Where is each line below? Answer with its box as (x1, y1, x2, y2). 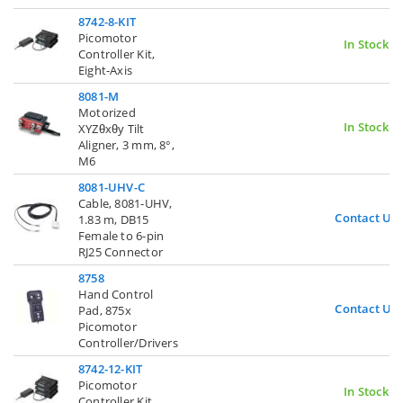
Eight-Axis (78, 61, 133, 78)
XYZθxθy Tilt (78, 120, 145, 137)
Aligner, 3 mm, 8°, (78, 136, 175, 153)
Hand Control (78, 285, 154, 302)
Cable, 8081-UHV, (78, 194, 173, 211)
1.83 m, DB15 (78, 210, 149, 228)
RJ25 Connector (78, 243, 163, 260)
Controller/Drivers (78, 334, 178, 351)
